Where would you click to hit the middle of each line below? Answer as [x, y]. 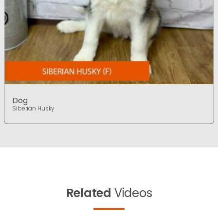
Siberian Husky [34, 109]
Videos [132, 193]
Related [89, 193]
